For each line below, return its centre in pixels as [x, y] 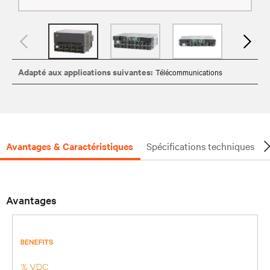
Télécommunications [189, 71]
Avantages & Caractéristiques [70, 146]
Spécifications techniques [200, 146]
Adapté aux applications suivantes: [85, 71]
